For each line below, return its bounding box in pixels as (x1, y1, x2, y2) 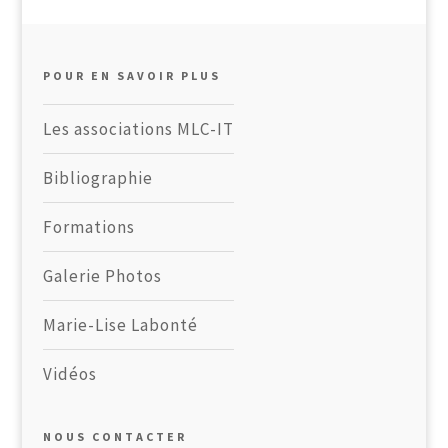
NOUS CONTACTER (42, 429, 187, 445)
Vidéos (42, 362, 97, 385)
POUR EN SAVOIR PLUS (42, 67, 221, 83)
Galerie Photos (42, 264, 162, 287)
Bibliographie (42, 166, 153, 189)
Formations (42, 215, 135, 238)
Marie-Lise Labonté (42, 313, 198, 336)
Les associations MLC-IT (42, 117, 234, 140)
